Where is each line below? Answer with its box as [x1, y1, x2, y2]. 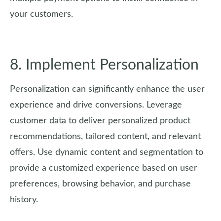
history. [10, 195, 38, 204]
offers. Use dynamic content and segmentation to [10, 148, 203, 157]
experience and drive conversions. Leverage [10, 101, 182, 110]
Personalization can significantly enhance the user [10, 85, 205, 94]
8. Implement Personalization [10, 58, 199, 73]
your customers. [10, 10, 73, 19]
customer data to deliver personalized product [10, 116, 190, 125]
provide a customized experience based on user [10, 164, 197, 173]
